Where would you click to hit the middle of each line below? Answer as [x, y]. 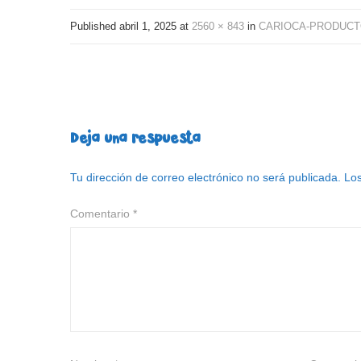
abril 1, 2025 [148, 27]
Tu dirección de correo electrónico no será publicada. [205, 178]
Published [95, 27]
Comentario [102, 214]
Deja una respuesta [135, 139]
